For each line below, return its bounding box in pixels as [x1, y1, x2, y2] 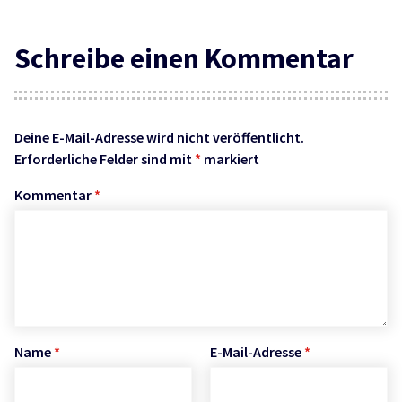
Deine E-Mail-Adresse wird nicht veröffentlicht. [14, 128, 304, 147]
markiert [201, 150, 259, 169]
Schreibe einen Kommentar [14, 39, 354, 76]
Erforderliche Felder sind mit [14, 150, 195, 169]
